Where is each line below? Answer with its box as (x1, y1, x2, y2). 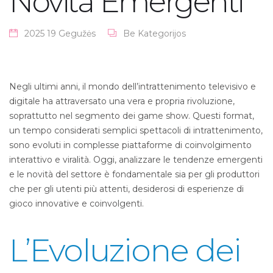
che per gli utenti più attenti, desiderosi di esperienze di (9, 183, 244, 194)
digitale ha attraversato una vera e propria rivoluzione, (9, 96, 235, 107)
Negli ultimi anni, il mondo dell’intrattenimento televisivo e (9, 81, 256, 92)
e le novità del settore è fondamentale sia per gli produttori (9, 169, 260, 180)
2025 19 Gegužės (24, 28, 96, 39)
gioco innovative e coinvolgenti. (9, 198, 144, 209)
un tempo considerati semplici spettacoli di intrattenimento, (9, 125, 263, 136)
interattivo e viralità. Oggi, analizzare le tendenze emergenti (9, 154, 263, 165)
